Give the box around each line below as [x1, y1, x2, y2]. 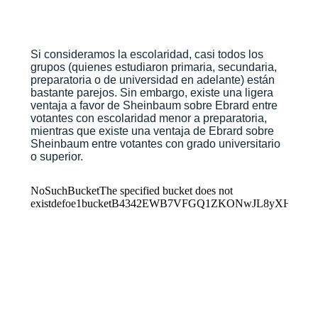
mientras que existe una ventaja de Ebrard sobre [30, 125, 274, 138]
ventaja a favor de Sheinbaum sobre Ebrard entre [30, 99, 278, 112]
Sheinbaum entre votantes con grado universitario [30, 138, 280, 150]
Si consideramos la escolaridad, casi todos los [30, 48, 263, 61]
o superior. [30, 150, 83, 163]
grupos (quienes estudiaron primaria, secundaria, [30, 61, 277, 74]
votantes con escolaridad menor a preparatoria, [30, 112, 267, 125]
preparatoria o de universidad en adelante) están [30, 74, 275, 87]
